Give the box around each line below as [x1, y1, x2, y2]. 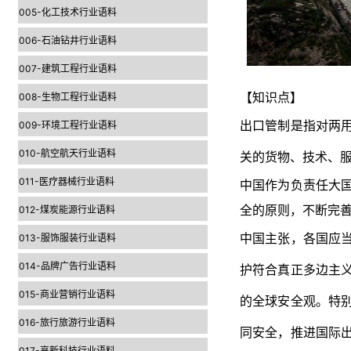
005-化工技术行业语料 [19, 6, 117, 18]
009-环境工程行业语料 [19, 119, 117, 131]
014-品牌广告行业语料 [19, 260, 116, 272]
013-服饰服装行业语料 [19, 232, 116, 244]
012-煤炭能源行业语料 [19, 204, 115, 215]
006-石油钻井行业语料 [19, 34, 117, 46]
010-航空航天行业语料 [19, 147, 116, 159]
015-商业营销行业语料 [19, 288, 115, 300]
